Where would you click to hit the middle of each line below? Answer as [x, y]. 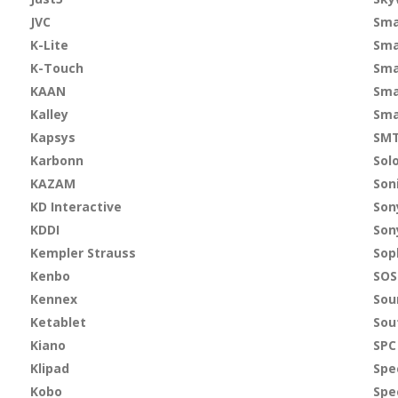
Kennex [53, 299]
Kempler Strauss [83, 253]
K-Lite [49, 45]
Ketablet [58, 322]
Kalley [49, 114]
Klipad [49, 368]
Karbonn [56, 160]
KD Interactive [76, 207]
